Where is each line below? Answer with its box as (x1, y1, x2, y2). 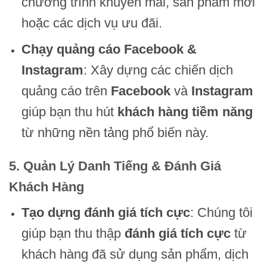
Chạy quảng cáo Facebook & (21, 42, 197, 57)
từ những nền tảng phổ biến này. (21, 125, 209, 141)
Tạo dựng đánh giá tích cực (21, 205, 190, 221)
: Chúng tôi (190, 205, 253, 221)
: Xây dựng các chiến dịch (83, 63, 233, 78)
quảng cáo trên (21, 83, 111, 99)
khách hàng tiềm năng (117, 104, 253, 120)
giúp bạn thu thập (21, 226, 125, 241)
